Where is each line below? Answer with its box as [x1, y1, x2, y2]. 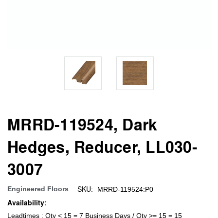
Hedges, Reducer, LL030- [7, 135, 198, 158]
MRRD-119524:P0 [97, 185, 153, 193]
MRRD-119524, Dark [7, 112, 158, 135]
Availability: [7, 197, 47, 208]
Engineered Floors [7, 184, 69, 193]
